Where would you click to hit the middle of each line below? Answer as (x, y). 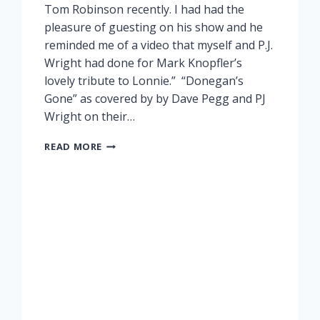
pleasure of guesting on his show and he (154, 27)
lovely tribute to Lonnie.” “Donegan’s (144, 81)
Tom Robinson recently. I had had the (145, 10)
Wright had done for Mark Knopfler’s (144, 63)
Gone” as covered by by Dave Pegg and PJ (155, 99)
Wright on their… (90, 117)
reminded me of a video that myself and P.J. (159, 45)
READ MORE (74, 147)
